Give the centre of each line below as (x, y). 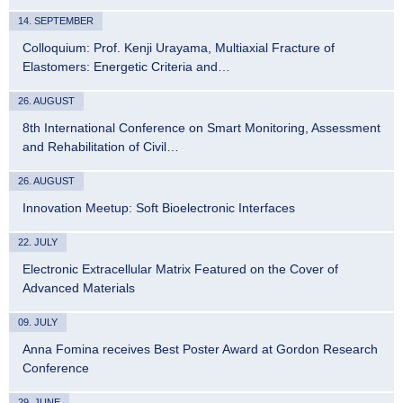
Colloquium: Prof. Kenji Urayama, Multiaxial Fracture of (179, 48)
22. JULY (38, 242)
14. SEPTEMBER (56, 21)
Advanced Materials (79, 288)
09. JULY (38, 322)
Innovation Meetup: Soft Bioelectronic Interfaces (159, 208)
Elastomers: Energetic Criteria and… (126, 67)
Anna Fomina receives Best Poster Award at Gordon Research (200, 349)
